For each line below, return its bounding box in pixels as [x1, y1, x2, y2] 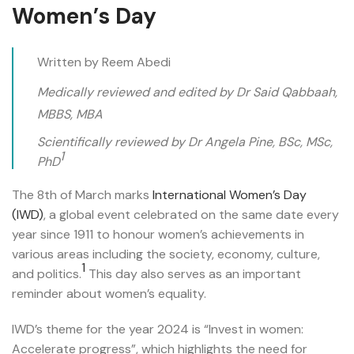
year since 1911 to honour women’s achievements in [12, 226, 304, 243]
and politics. [12, 265, 81, 283]
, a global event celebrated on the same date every [43, 206, 339, 224]
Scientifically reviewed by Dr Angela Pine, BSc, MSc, [37, 134, 333, 151]
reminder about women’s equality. [12, 285, 206, 303]
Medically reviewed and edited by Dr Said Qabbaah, [37, 84, 337, 101]
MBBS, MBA [37, 106, 103, 123]
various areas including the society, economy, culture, [12, 246, 320, 263]
